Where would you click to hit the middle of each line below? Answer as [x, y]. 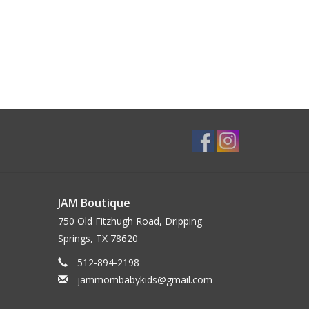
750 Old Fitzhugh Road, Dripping [130, 221]
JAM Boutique [94, 203]
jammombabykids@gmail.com [144, 280]
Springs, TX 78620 [98, 239]
